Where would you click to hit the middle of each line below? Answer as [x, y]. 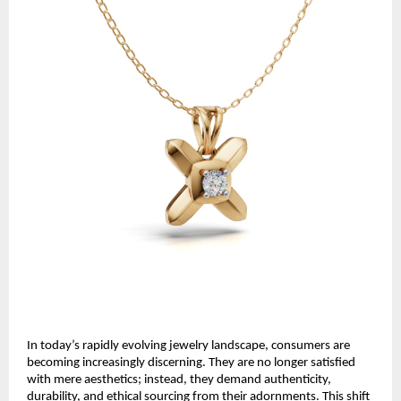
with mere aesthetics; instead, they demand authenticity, [179, 380]
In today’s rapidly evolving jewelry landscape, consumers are [188, 346]
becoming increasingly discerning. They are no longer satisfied [191, 363]
